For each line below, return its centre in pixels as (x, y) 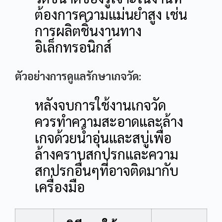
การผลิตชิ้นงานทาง (88, 30)
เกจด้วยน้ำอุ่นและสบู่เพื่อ (103, 137)
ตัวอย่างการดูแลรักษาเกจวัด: (78, 76)
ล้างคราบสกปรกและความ (107, 153)
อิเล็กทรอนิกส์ (73, 46)
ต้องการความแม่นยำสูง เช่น (111, 14)
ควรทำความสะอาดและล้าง (109, 121)
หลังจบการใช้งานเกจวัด (100, 104)
